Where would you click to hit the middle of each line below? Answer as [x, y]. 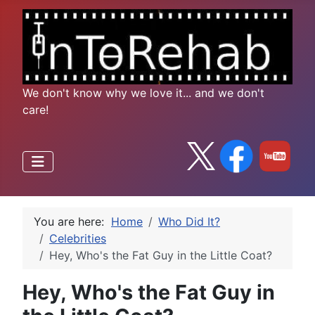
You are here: [72, 221]
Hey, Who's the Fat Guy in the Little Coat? [161, 255]
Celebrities [78, 238]
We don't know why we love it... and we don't [143, 92]
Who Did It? [189, 221]
